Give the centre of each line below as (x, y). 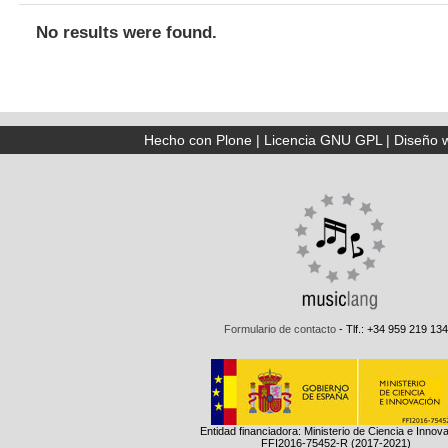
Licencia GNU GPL (322, 140)
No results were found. (126, 33)
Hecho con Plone (197, 140)
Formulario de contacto (280, 329)
